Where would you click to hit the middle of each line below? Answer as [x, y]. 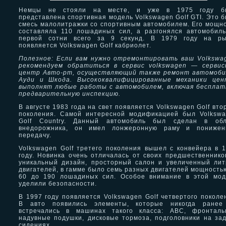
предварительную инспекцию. [70, 94]
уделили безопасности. [58, 184]
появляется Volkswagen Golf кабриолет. [85, 45]
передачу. [35, 135]
